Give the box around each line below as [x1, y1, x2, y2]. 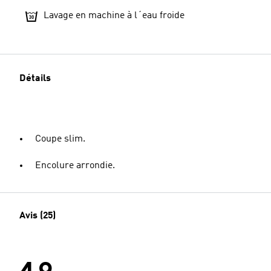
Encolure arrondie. [35, 160, 115, 171]
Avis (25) [19, 211, 56, 221]
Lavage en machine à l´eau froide [44, 10, 184, 21]
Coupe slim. [35, 134, 85, 144]
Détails [19, 73, 51, 83]
